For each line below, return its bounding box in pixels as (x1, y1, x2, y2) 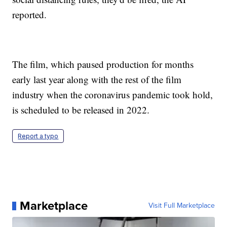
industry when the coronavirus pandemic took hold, (12, 88, 213, 101)
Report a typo (18, 132, 59, 140)
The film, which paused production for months (12, 58, 194, 71)
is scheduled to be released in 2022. (12, 103, 150, 117)
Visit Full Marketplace (148, 200, 215, 211)
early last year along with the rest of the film (12, 73, 182, 86)
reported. (12, 8, 47, 21)
